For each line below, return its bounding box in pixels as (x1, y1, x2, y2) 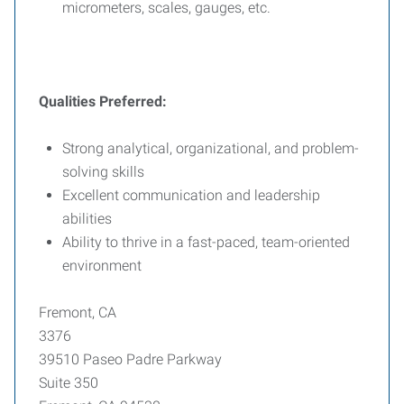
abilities (62, 210, 112, 227)
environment (62, 257, 142, 274)
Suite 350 (39, 374, 98, 391)
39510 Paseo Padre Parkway (39, 351, 222, 368)
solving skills (62, 163, 144, 180)
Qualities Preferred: (39, 93, 167, 110)
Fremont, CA (39, 304, 116, 321)
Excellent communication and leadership (62, 187, 320, 204)
